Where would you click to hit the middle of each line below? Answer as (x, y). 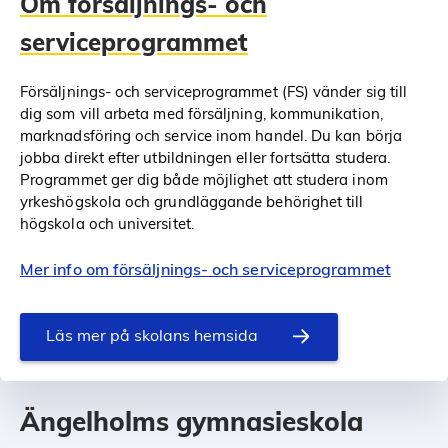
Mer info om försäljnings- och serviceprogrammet (205, 269)
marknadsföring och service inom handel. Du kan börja (211, 135)
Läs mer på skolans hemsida (152, 335)
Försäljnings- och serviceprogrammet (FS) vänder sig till (214, 91)
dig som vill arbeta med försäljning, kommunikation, (201, 113)
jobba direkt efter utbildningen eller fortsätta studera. (205, 157)
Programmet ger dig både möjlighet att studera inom (204, 179)
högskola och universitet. (107, 223)
